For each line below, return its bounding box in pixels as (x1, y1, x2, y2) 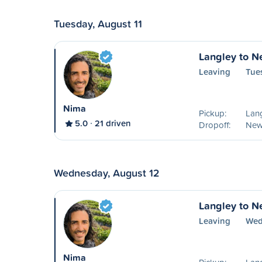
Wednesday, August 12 (54, 165, 160, 180)
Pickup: (198, 107, 226, 119)
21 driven (95, 117, 131, 129)
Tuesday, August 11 (54, 16, 142, 31)
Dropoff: (198, 119, 230, 131)
